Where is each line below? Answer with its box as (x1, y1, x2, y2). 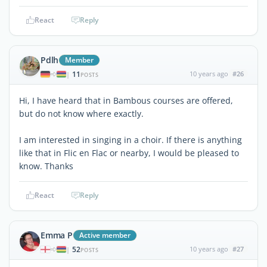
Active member (79, 229, 131, 240)
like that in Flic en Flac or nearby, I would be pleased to (19, 147, 239, 159)
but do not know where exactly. (19, 107, 144, 119)
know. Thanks (19, 160, 73, 172)
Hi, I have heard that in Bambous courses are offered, (19, 94, 233, 106)
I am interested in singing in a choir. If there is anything (19, 133, 242, 145)
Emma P (41, 229, 73, 241)
